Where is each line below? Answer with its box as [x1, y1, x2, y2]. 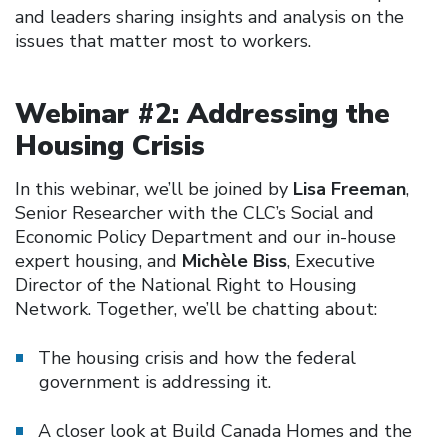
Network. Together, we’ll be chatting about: [15, 296, 377, 321]
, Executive [287, 248, 375, 273]
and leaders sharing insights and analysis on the [15, 4, 404, 29]
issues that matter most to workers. [15, 28, 311, 53]
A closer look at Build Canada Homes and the [38, 418, 413, 443]
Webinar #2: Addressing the [15, 94, 390, 133]
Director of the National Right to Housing [15, 272, 357, 297]
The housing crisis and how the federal [38, 345, 357, 370]
